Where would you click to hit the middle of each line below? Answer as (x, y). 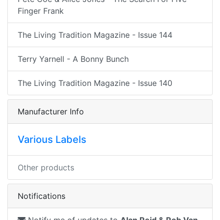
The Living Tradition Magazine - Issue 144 (95, 35)
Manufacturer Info (51, 111)
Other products (46, 167)
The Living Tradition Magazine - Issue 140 (95, 83)
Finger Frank (41, 11)
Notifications (41, 196)
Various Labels (52, 139)
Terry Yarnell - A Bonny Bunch (73, 59)
